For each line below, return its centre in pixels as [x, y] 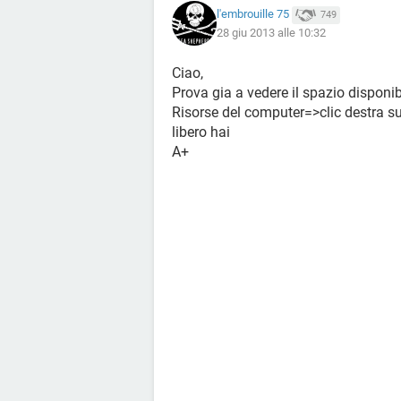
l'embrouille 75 [253, 14]
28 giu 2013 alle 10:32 [271, 32]
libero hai [201, 132]
